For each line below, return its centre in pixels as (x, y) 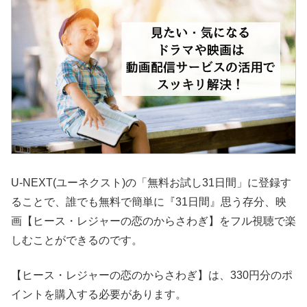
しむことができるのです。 (77, 241)
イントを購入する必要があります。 (99, 294)
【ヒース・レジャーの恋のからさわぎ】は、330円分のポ (152, 275)
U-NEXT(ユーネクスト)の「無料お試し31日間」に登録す (151, 183)
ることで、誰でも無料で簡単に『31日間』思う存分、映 (149, 202)
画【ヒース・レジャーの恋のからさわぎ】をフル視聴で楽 (153, 221)
